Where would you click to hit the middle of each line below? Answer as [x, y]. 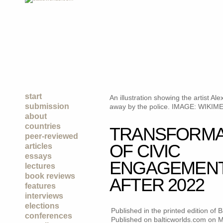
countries [43, 126]
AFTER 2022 [157, 185]
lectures [40, 166]
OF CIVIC [145, 151]
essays [38, 156]
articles [39, 146]
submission [47, 106]
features [40, 186]
